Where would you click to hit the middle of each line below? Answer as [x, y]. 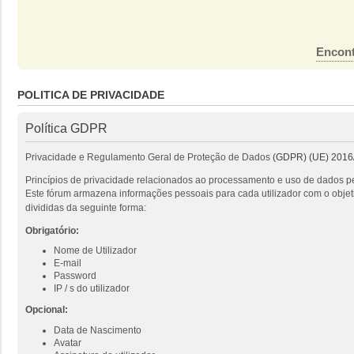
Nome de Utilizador [95, 251]
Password [75, 276]
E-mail [68, 264]
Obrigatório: [52, 230]
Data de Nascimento [98, 330]
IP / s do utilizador [92, 289]
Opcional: [47, 310]
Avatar [68, 343]
